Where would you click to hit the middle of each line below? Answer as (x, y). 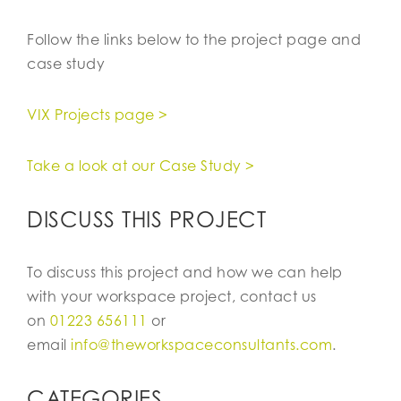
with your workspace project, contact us (172, 296)
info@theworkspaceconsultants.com (201, 345)
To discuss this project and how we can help (185, 272)
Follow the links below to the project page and (194, 39)
